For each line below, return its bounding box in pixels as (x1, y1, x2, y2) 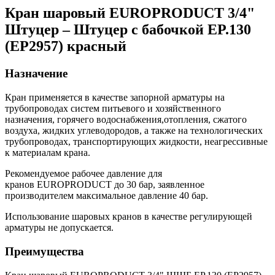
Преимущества (5, 244, 84, 258)
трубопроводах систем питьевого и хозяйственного (5, 103, 221, 114)
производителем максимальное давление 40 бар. (5, 190, 208, 201)
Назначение (5, 67, 68, 80)
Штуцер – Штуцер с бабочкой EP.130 (5, 21, 251, 38)
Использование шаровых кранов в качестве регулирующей (5, 211, 252, 222)
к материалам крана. (5, 147, 93, 158)
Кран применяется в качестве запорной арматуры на (5, 92, 225, 103)
